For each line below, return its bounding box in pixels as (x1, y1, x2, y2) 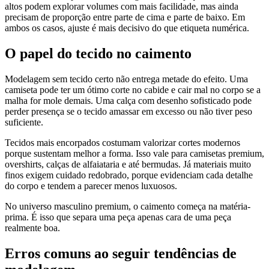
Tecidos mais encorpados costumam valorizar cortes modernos (5, 138, 240, 148)
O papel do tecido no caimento (5, 46, 192, 62)
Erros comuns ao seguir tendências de (5, 246, 237, 262)
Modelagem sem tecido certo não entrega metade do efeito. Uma (5, 74, 248, 85)
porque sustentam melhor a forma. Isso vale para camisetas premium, (5, 148, 264, 159)
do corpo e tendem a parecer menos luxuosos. (5, 181, 177, 192)
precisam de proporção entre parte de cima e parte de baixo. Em (5, 12, 245, 23)
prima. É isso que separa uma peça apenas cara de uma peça (5, 212, 231, 223)
